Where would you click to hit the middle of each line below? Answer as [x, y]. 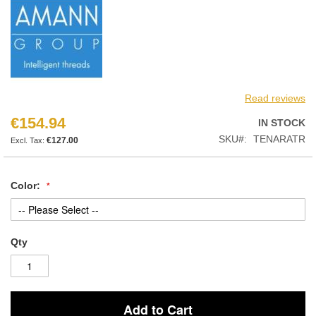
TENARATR [279, 139]
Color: [25, 185]
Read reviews [275, 98]
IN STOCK [282, 122]
